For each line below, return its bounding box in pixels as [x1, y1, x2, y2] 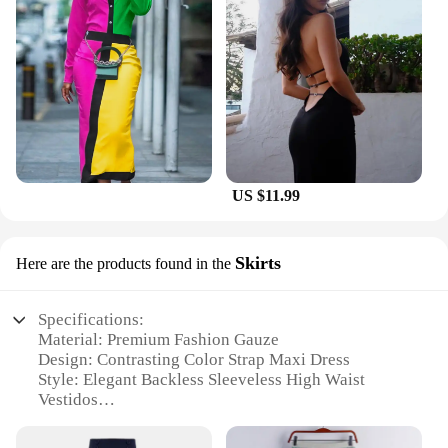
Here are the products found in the [16, 255, 231, 273]
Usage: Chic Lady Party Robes [38, 410, 254, 430]
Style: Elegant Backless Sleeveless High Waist [38, 370, 366, 390]
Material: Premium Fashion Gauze [38, 330, 280, 350]
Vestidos [38, 390, 99, 410]
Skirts [235, 253, 281, 274]
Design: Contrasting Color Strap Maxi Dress [38, 350, 351, 370]
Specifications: [38, 310, 145, 330]
